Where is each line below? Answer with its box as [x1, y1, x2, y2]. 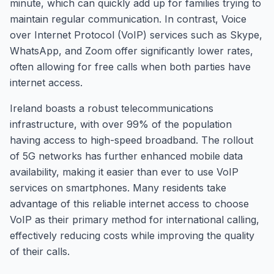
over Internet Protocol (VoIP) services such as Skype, [10, 29, 262, 41]
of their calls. [10, 245, 70, 257]
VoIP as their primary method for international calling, [10, 213, 259, 226]
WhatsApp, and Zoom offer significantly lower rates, [10, 45, 253, 57]
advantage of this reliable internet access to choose [10, 198, 249, 210]
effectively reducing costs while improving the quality [10, 229, 254, 242]
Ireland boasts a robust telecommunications [10, 102, 213, 114]
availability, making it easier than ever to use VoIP [10, 166, 239, 178]
